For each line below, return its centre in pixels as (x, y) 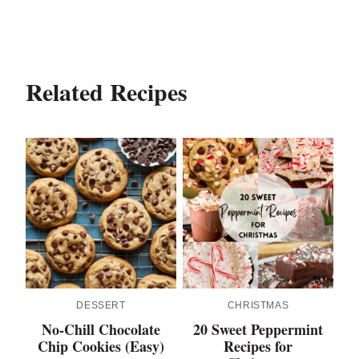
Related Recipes (107, 92)
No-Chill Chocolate (101, 330)
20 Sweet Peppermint (258, 330)
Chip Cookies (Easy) (101, 347)
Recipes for (258, 347)
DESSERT (101, 306)
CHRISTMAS (258, 306)
